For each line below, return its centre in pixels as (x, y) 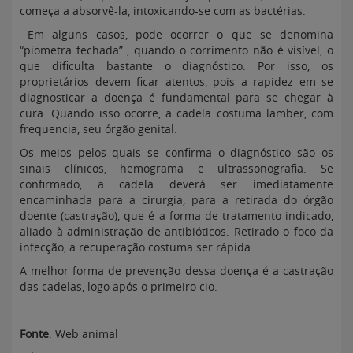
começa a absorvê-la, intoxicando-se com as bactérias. (163, 11)
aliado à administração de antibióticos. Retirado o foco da (176, 231)
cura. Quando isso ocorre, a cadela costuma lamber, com (176, 113)
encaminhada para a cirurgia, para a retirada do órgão (176, 200)
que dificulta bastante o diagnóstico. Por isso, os (176, 66)
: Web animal (84, 334)
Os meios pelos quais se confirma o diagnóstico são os (176, 152)
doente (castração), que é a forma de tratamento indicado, (176, 216)
